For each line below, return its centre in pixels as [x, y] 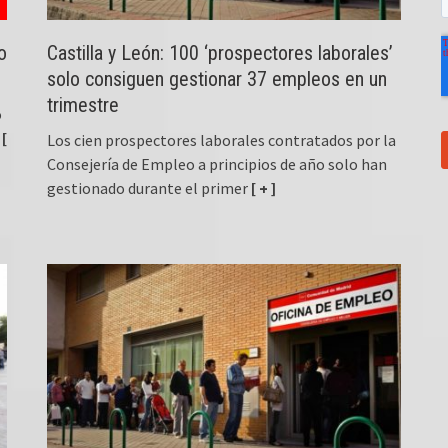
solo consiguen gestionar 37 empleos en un [217, 78]
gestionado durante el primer [148, 187]
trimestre [83, 104]
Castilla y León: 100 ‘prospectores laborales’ [220, 52]
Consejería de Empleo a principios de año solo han [217, 163]
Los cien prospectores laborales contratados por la [222, 139]
